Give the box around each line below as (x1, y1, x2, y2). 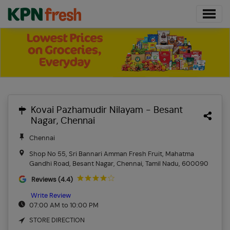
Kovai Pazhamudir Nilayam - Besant (31, 106, 183, 116)
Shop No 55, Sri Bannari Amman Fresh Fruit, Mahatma (29, 150, 194, 158)
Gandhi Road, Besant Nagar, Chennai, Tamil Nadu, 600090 (29, 160, 208, 167)
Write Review (31, 192, 71, 199)
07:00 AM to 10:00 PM (29, 202, 99, 209)
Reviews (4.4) (31, 176, 73, 183)
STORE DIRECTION (29, 217, 85, 224)
